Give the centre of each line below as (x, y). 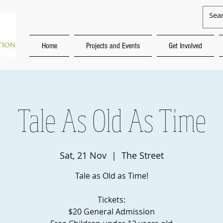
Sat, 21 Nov (83, 155)
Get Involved (185, 46)
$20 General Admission (111, 212)
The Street (142, 155)
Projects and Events (113, 46)
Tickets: (111, 200)
